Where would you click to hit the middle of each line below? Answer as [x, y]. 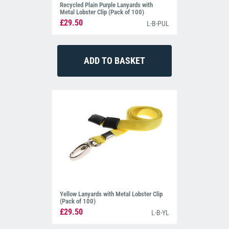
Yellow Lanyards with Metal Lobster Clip [111, 194]
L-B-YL [160, 212]
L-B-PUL [158, 23]
